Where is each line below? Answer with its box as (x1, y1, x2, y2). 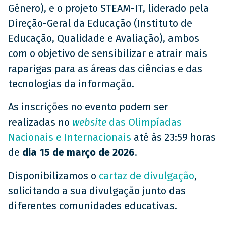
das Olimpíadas (109, 116, 182, 128)
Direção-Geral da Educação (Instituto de (8, 17, 192, 29)
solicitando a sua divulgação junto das (8, 185, 186, 197)
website (72, 116, 109, 128)
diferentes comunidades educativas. (8, 200, 177, 212)
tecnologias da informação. (8, 78, 134, 90)
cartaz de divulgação (99, 169, 194, 182)
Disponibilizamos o (8, 169, 99, 182)
